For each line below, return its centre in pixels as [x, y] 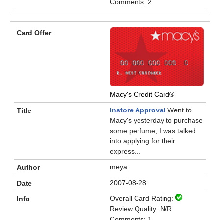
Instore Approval [138, 110]
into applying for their [143, 141]
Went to [179, 110]
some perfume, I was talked [153, 131]
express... [125, 151]
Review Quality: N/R [141, 209]
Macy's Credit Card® [142, 94]
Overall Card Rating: [143, 198]
